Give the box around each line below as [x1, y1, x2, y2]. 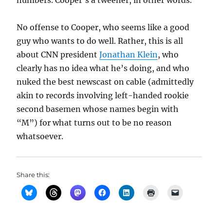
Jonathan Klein [99, 50, 158, 59]
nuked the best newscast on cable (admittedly [17, 77, 194, 87]
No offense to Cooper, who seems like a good [17, 22, 190, 32]
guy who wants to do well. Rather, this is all [17, 36, 183, 46]
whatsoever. [17, 131, 64, 141]
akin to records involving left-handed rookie [17, 91, 189, 100]
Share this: [17, 171, 50, 179]
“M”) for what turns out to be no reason [17, 118, 172, 127]
